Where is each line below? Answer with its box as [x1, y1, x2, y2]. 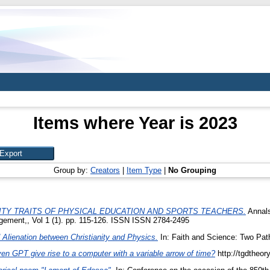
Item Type [127, 166, 162, 175]
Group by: [54, 166, 90, 175]
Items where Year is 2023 [33, 113, 237, 133]
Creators [90, 166, 120, 175]
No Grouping [168, 166, 216, 175]
